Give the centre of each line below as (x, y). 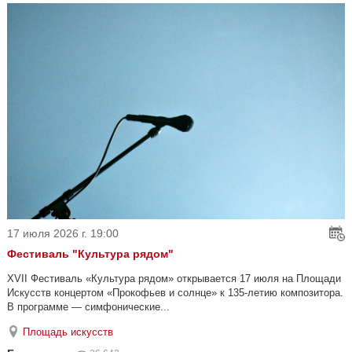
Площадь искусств (68, 332)
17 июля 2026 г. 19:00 (63, 233)
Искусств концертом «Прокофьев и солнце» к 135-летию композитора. (175, 292)
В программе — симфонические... (88, 306)
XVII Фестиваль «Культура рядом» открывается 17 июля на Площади (174, 278)
